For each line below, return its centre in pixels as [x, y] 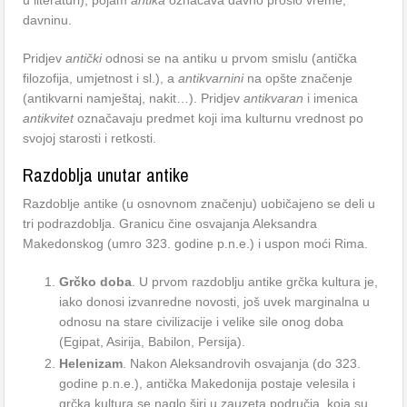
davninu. [48, 20]
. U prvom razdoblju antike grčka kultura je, [255, 282]
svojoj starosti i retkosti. [90, 138]
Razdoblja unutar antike [106, 175]
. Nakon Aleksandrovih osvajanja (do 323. [242, 363]
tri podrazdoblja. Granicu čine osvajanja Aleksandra [170, 223]
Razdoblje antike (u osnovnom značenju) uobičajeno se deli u [199, 203]
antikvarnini [211, 78]
